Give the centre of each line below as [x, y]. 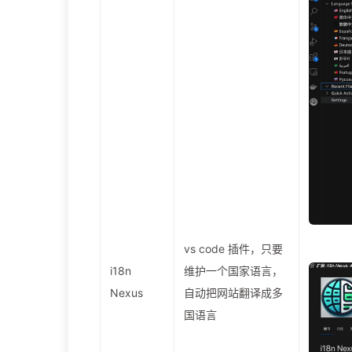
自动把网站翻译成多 [233, 293]
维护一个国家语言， [233, 271]
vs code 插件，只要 [233, 249]
